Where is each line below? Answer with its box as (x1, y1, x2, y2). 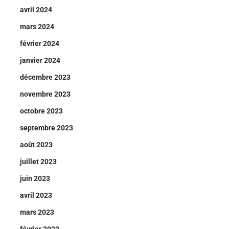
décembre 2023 (20, 73, 71, 81)
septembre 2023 (20, 124, 73, 132)
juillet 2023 (20, 157, 57, 166)
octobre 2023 (20, 107, 63, 115)
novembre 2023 (20, 90, 71, 98)
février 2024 (20, 39, 59, 48)
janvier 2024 (20, 56, 60, 64)
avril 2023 (20, 191, 52, 199)
